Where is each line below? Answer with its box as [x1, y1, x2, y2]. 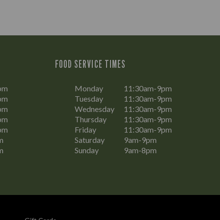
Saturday [75, 135, 105, 144]
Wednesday [75, 104, 114, 113]
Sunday [75, 145, 99, 155]
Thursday [75, 114, 107, 124]
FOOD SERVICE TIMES [55, 57, 126, 70]
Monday [75, 83, 103, 93]
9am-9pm [124, 135, 157, 144]
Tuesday [75, 93, 103, 103]
